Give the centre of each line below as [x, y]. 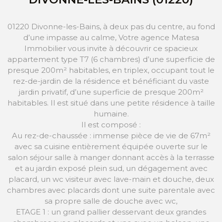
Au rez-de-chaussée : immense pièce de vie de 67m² [111, 135]
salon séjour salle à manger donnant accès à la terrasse [111, 157]
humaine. [111, 113]
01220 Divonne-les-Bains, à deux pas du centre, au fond [111, 26]
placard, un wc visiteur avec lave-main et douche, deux [111, 179]
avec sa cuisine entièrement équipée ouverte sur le [111, 146]
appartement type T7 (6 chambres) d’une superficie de [111, 59]
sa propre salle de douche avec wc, [111, 201]
